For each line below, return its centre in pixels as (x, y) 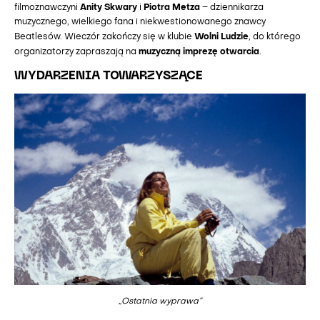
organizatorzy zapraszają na (76, 53)
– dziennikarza (232, 9)
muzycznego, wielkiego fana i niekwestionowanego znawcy (140, 23)
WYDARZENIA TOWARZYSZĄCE (109, 77)
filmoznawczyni (47, 9)
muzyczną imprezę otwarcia (199, 52)
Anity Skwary (109, 8)
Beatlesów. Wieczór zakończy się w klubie (104, 38)
